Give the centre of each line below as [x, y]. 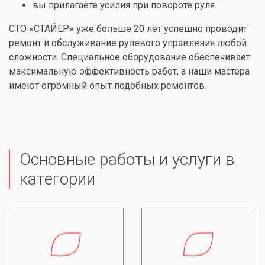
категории [57, 179]
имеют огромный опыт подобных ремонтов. [108, 85]
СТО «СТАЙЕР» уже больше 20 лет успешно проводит [128, 28]
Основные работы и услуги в [127, 159]
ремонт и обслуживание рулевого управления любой [128, 43]
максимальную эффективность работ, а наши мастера [129, 71]
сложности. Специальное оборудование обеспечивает [130, 57]
